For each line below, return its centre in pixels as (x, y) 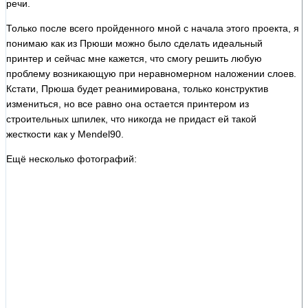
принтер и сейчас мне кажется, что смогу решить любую (134, 58)
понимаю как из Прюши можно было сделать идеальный (134, 43)
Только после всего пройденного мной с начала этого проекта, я (153, 28)
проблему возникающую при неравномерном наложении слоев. (151, 73)
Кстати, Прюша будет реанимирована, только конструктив (137, 88)
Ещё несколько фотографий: (71, 158)
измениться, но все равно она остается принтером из (128, 103)
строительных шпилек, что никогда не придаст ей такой (131, 119)
